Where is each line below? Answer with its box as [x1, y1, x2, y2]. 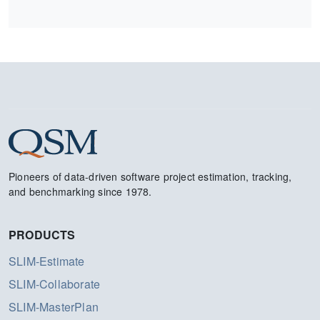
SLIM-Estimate [9, 253, 85, 269]
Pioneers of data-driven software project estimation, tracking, [9, 169, 292, 184]
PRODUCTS [9, 226, 76, 243]
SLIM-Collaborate [9, 276, 101, 292]
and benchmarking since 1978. [9, 184, 152, 199]
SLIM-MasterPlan [9, 299, 99, 315]
